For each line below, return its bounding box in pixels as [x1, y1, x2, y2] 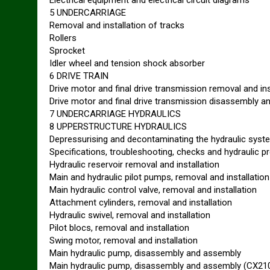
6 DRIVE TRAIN [49, 71, 108, 81]
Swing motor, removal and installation [49, 235, 198, 246]
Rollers [49, 33, 77, 43]
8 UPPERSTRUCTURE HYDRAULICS [49, 121, 187, 132]
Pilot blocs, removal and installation [49, 222, 189, 233]
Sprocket [49, 45, 85, 56]
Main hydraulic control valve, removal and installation [49, 184, 257, 195]
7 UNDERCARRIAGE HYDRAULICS [49, 108, 181, 119]
